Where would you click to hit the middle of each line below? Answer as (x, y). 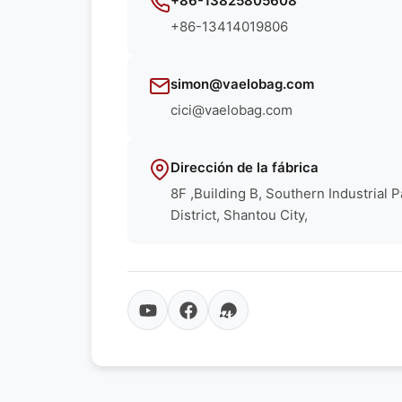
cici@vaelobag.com (232, 110)
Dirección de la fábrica (245, 167)
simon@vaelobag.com (242, 84)
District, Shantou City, (239, 215)
